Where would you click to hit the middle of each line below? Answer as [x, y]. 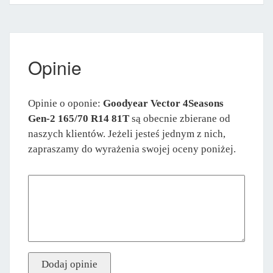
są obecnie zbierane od [180, 118]
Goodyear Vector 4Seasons [163, 103]
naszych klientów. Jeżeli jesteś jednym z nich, [127, 133]
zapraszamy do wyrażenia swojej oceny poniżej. [132, 149]
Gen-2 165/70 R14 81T [79, 118]
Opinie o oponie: [66, 103]
